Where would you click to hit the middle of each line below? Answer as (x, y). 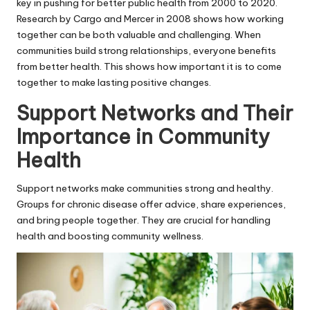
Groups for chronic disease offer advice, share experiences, (151, 204)
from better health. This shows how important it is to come (149, 66)
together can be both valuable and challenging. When (139, 34)
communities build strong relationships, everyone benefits (146, 50)
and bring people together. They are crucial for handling (144, 220)
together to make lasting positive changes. (114, 82)
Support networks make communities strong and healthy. (145, 188)
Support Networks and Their (155, 113)
